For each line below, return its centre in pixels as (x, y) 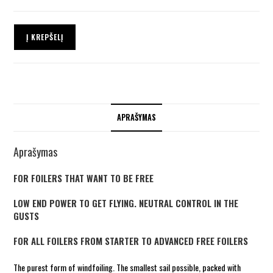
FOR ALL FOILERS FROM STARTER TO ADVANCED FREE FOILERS (131, 240)
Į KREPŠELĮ (45, 37)
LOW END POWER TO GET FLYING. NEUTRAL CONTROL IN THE (126, 203)
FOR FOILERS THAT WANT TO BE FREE (84, 178)
